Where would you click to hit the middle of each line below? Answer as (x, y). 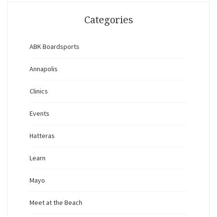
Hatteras (42, 136)
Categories (108, 20)
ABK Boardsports (54, 47)
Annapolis (44, 69)
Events (39, 114)
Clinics (39, 91)
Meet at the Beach (56, 203)
